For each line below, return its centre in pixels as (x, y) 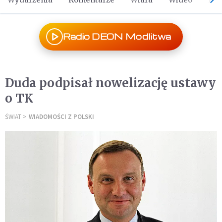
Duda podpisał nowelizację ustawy (110, 83)
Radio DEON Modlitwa (117, 36)
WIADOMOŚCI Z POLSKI (61, 117)
